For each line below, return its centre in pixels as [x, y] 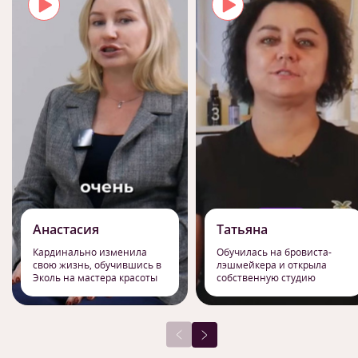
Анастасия [66, 229]
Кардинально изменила [90, 252]
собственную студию [266, 277]
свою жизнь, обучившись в [97, 265]
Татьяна [242, 229]
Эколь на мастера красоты [95, 277]
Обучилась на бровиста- [274, 252]
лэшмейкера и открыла [272, 265]
